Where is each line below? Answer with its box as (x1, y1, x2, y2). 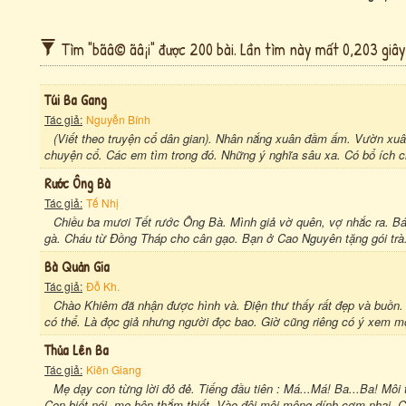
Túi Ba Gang (44, 90, 107, 110)
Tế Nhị (86, 195, 119, 210)
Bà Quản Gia (44, 256, 110, 276)
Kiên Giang (86, 362, 141, 377)
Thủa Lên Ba (44, 340, 109, 360)
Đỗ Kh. (86, 278, 120, 294)
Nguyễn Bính (86, 111, 150, 127)
